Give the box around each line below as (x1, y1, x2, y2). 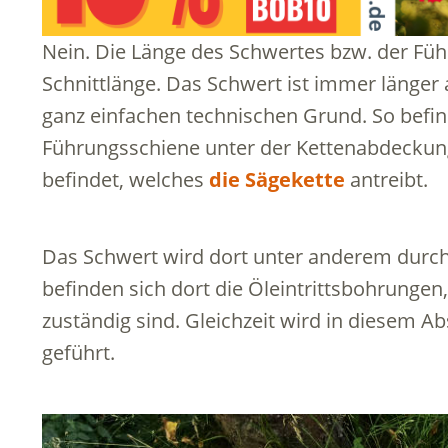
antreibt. (345, 165, 428, 193)
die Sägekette (209, 165, 345, 193)
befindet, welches (42, 165, 209, 193)
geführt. (42, 338, 115, 366)
